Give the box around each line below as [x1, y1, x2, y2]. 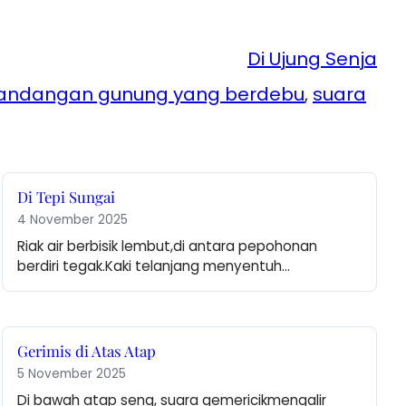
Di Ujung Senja [247, 46, 377, 72]
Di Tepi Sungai [17, 187, 116, 208]
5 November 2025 [17, 365, 127, 383]
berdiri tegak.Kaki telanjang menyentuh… [17, 256, 291, 276]
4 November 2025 [17, 211, 129, 229]
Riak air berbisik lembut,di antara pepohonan [17, 237, 318, 256]
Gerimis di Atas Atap [17, 341, 157, 362]
